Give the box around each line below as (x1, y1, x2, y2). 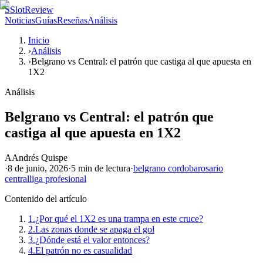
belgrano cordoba (133, 163, 198, 173)
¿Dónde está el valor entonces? (35, 234, 150, 245)
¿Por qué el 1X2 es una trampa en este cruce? (35, 213, 203, 224)
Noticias (5, 15, 35, 25)
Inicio (28, 35, 49, 45)
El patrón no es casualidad (35, 245, 132, 255)
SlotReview (10, 5, 53, 15)
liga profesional (29, 173, 86, 184)
